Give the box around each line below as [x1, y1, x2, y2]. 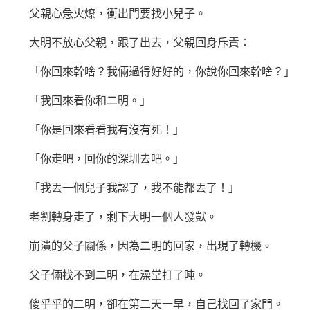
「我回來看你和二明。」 [7, 95, 151, 107]
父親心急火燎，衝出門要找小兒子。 [7, 8, 206, 19]
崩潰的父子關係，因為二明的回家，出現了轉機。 [7, 240, 273, 252]
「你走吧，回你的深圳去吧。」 [7, 153, 184, 165]
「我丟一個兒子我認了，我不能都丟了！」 [7, 182, 239, 194]
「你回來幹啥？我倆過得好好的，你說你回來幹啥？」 [7, 66, 295, 77]
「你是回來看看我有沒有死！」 [7, 124, 184, 136]
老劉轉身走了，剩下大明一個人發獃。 [7, 211, 217, 223]
